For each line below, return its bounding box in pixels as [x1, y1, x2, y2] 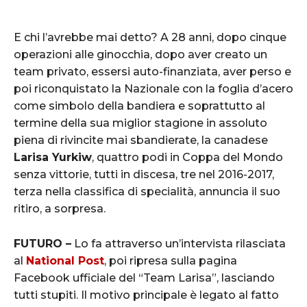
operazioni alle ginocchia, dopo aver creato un [14, 47, 267, 61]
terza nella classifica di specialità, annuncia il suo [14, 184, 280, 198]
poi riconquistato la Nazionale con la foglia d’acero [14, 82, 293, 95]
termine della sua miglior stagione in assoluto [14, 116, 267, 130]
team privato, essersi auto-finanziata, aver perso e [14, 64, 291, 78]
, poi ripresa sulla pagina [104, 254, 237, 267]
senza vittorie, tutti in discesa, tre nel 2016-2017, [14, 167, 274, 181]
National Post [26, 254, 104, 267]
